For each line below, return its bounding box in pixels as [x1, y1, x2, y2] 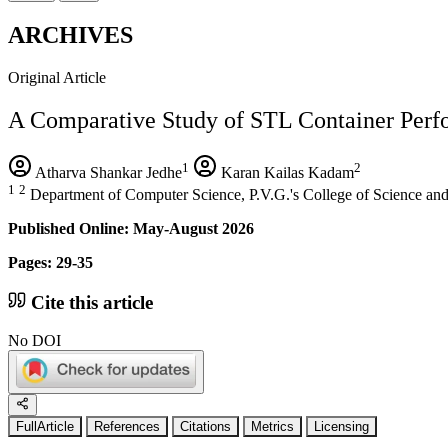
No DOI [8, 332, 61, 350]
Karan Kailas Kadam [217, 163, 354, 181]
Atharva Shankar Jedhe [32, 163, 182, 181]
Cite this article [26, 291, 153, 313]
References [94, 419, 160, 435]
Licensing [314, 419, 369, 435]
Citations [180, 419, 231, 435]
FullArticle [16, 419, 74, 435]
